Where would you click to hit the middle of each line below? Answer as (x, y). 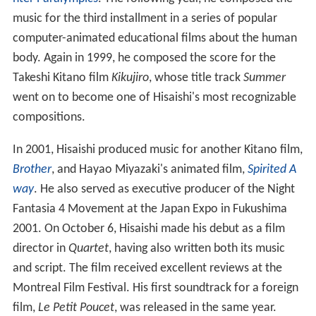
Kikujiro (130, 78)
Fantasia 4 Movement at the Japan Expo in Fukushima (150, 209)
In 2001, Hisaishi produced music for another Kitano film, (157, 150)
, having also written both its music (196, 248)
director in (40, 248)
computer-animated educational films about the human (154, 38)
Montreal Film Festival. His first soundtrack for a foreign (155, 288)
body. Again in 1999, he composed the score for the (144, 58)
